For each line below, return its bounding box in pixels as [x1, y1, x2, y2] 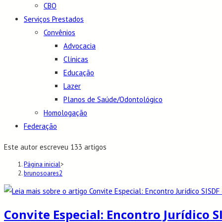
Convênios [44, 28, 75, 38]
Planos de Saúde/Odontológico [63, 95, 163, 105]
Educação [63, 68, 94, 78]
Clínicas [63, 55, 88, 64]
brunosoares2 [24, 169, 62, 178]
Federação [24, 121, 57, 131]
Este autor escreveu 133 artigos [4, 142, 107, 152]
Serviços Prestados [24, 14, 84, 24]
